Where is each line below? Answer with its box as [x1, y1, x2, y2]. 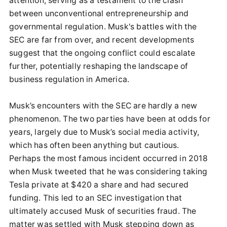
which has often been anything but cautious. [9, 140, 179, 150]
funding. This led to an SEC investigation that [9, 193, 182, 203]
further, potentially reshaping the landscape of [9, 61, 188, 71]
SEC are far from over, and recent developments [9, 35, 195, 45]
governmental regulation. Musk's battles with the [9, 22, 197, 32]
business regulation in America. [9, 74, 130, 85]
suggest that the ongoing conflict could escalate [9, 48, 196, 58]
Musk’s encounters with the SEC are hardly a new [9, 101, 198, 111]
